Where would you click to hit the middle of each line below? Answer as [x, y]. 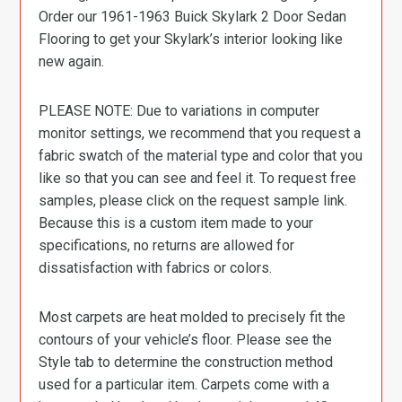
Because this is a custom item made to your [176, 223]
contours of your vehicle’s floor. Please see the [186, 340]
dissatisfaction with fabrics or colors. [156, 268]
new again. [72, 61]
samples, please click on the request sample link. [193, 201]
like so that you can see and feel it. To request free [198, 178]
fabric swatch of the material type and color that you [201, 156]
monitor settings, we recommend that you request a [200, 133]
